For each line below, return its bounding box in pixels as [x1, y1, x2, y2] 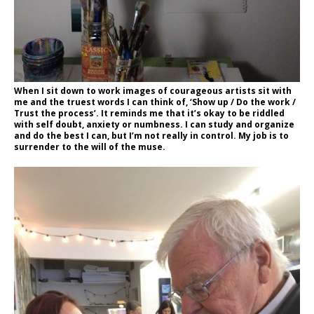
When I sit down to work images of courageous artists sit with [14, 85, 292, 97]
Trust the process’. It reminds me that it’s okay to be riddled [14, 107, 285, 120]
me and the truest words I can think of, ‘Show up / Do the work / [14, 96, 296, 109]
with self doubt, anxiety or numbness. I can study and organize [14, 118, 294, 131]
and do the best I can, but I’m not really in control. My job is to [14, 130, 289, 142]
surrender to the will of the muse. [14, 141, 165, 153]
